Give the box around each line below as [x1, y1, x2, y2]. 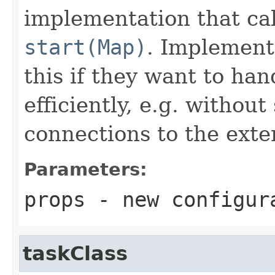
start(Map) [24, 34, 147, 60]
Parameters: [24, 158, 147, 180]
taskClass [23, 242, 128, 265]
